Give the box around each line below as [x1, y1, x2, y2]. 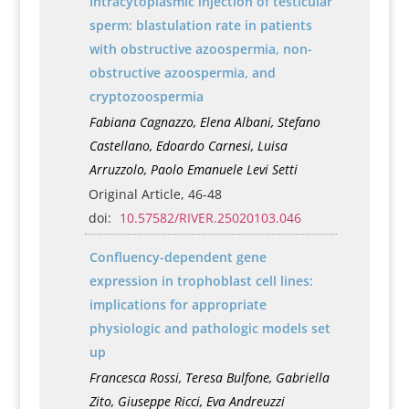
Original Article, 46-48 [88, 185, 222, 203]
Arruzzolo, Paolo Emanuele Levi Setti [89, 161, 298, 178]
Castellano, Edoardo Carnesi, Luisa [89, 137, 288, 154]
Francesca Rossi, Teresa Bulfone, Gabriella [89, 369, 330, 386]
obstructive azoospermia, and [89, 64, 276, 81]
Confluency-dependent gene [89, 248, 267, 266]
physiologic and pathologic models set [89, 320, 330, 337]
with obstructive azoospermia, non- [89, 40, 312, 58]
